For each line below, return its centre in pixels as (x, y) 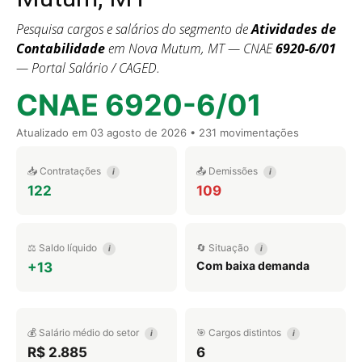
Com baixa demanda (253, 265)
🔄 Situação (224, 248)
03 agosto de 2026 (139, 133)
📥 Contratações (65, 171)
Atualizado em (53, 133)
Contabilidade (61, 48)
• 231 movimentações (243, 133)
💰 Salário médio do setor (84, 333)
